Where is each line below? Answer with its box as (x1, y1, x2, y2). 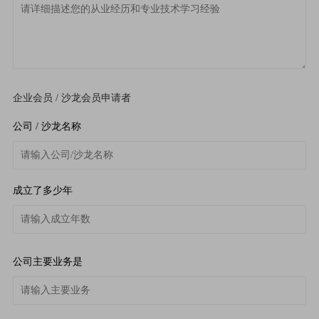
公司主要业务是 (12, 256, 83, 267)
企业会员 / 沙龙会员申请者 (12, 92, 131, 103)
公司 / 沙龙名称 (12, 120, 81, 132)
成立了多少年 (12, 184, 73, 196)
